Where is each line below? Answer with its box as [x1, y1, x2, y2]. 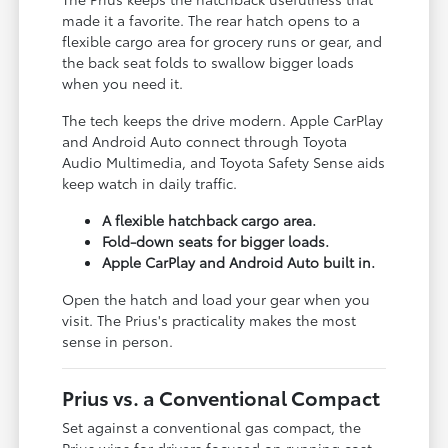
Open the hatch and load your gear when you [62, 288, 371, 309]
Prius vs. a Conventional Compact [62, 382, 381, 411]
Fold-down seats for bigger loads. [102, 230, 330, 251]
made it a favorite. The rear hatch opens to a [62, 9, 361, 30]
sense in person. [62, 330, 174, 351]
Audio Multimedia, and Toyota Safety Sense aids [62, 151, 386, 172]
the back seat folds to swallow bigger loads [62, 51, 355, 72]
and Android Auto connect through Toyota [62, 130, 348, 151]
